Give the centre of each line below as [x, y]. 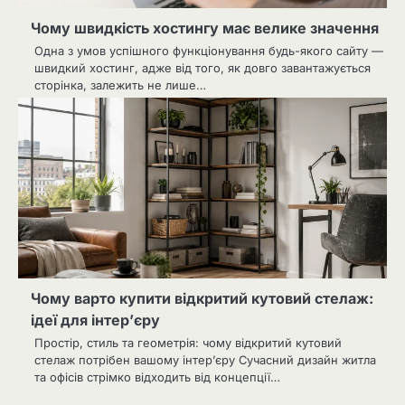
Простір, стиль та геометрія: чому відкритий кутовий [188, 342]
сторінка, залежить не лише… [120, 85]
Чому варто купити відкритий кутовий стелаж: [202, 298]
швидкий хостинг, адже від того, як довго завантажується [202, 67]
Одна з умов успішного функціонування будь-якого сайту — [209, 50]
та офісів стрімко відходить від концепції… [157, 377]
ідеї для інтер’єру [95, 320]
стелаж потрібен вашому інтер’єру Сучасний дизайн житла [205, 359]
